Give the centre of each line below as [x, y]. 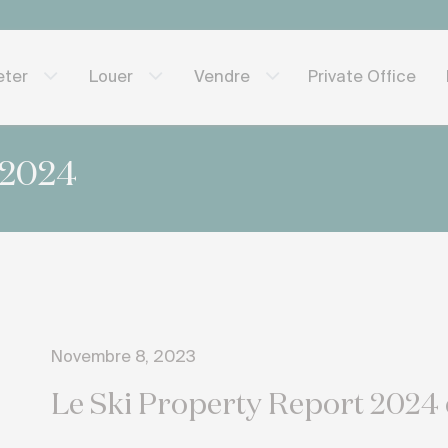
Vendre [222, 77]
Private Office [362, 77]
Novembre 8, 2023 [123, 357]
